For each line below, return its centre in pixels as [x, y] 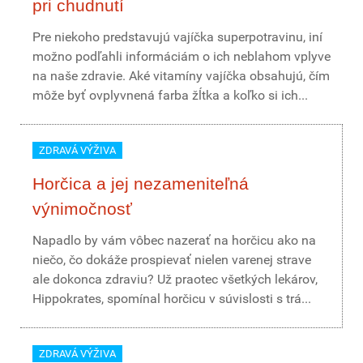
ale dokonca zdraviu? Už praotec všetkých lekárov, [175, 279]
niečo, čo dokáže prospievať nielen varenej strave [172, 260]
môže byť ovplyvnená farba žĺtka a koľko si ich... [170, 95]
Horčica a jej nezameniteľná [141, 184]
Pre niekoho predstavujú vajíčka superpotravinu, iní [177, 37]
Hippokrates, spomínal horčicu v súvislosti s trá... [172, 299]
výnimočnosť [82, 209]
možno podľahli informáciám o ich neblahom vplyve [181, 56]
